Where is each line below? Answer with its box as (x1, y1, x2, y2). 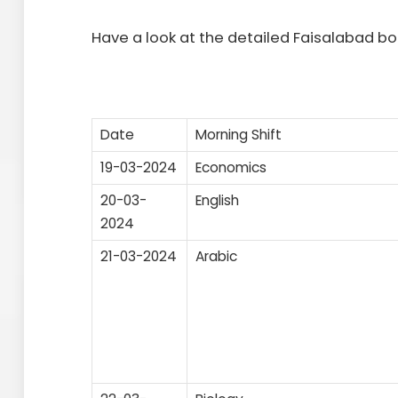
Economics (195, 157, 267, 177)
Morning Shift (195, 124, 282, 144)
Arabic (195, 246, 237, 266)
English (195, 190, 239, 210)
